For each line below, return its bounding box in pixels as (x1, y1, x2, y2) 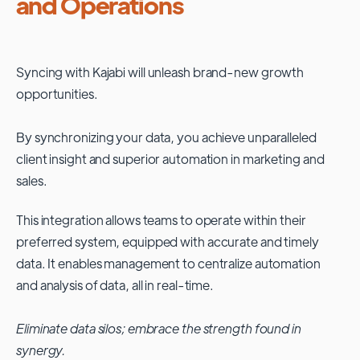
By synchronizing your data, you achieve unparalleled (16, 128, 317, 145)
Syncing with (16, 63, 92, 80)
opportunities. (16, 84, 98, 102)
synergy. (16, 341, 67, 358)
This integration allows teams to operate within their (16, 211, 306, 228)
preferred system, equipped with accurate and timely (16, 232, 319, 250)
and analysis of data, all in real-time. (16, 276, 215, 293)
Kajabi (92, 63, 129, 80)
